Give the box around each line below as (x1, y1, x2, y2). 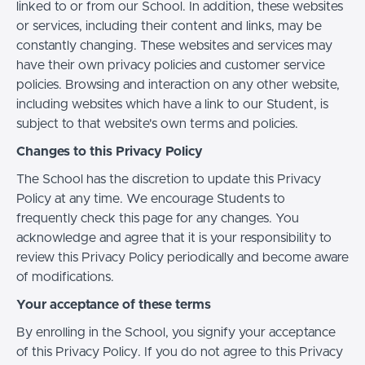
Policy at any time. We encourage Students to (16, 191, 285, 205)
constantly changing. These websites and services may (16, 38, 332, 52)
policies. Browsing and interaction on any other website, (16, 77, 340, 91)
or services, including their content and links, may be (16, 19, 322, 33)
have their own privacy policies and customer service (16, 58, 325, 72)
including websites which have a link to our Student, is (16, 97, 328, 111)
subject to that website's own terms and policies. (16, 117, 298, 130)
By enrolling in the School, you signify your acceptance (16, 325, 336, 339)
